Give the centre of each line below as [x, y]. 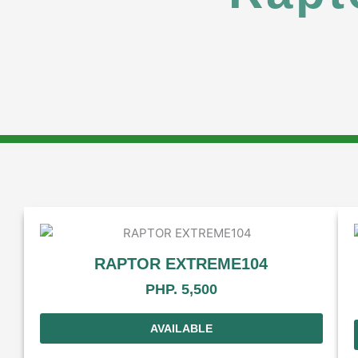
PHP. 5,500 [181, 290]
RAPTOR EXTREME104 [181, 263]
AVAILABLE [181, 328]
